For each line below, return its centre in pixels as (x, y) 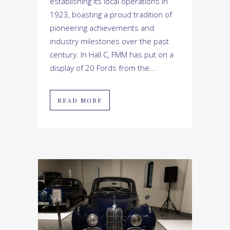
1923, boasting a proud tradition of (111, 14)
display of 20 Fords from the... (103, 68)
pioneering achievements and (102, 27)
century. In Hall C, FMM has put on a (112, 54)
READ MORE (80, 100)
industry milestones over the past (109, 41)
